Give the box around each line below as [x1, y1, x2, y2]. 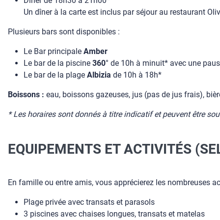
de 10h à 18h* [111, 70, 162, 80]
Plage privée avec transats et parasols [24, 197, 155, 207]
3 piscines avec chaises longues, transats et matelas [24, 209, 205, 219]
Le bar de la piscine [24, 58, 92, 68]
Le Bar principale [24, 47, 83, 56]
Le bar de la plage [24, 70, 87, 80]
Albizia [87, 70, 111, 80]
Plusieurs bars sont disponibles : [8, 27, 120, 36]
